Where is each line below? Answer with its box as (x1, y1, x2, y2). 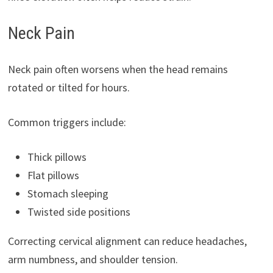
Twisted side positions (27, 204, 130, 219)
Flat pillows (27, 168, 79, 182)
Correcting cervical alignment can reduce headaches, (7, 233, 247, 248)
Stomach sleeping (27, 186, 108, 200)
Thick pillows (27, 149, 87, 164)
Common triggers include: (7, 115, 126, 129)
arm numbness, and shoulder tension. (7, 252, 178, 266)
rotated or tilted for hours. (7, 80, 130, 94)
